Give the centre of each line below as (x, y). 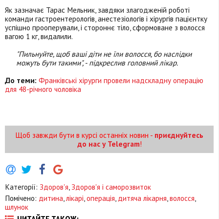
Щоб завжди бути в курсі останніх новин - (85, 135)
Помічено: (22, 198)
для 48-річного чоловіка (43, 89)
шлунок (17, 207)
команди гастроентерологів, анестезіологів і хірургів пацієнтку (106, 19)
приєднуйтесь (179, 135)
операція (101, 198)
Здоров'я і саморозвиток (111, 186)
